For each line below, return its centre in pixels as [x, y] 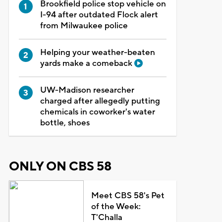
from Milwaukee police [84, 26]
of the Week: [116, 206]
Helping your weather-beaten [97, 52]
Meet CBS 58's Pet [128, 195]
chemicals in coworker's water [97, 112]
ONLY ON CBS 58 [60, 166]
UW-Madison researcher [87, 90]
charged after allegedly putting [100, 101]
